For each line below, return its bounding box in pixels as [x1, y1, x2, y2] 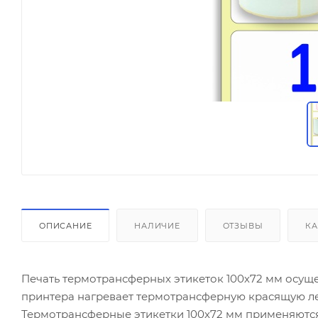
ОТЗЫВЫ [222, 221, 263, 231]
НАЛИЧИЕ [134, 221, 180, 231]
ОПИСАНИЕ [39, 221, 92, 231]
